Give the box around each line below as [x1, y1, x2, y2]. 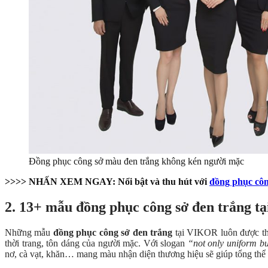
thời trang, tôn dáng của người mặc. [5, 237, 144, 248]
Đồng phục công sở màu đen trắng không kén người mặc [29, 156, 244, 166]
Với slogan [143, 237, 188, 248]
